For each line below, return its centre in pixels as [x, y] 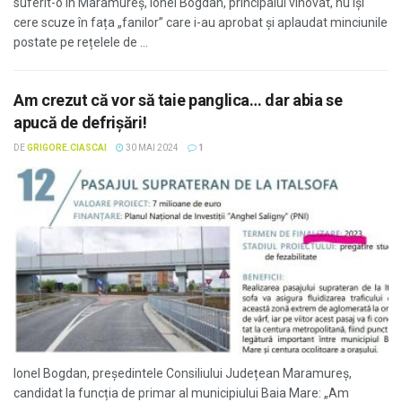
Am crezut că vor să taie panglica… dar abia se [178, 100]
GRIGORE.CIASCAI [67, 148]
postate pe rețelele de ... [81, 42]
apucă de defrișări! [80, 122]
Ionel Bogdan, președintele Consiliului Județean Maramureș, [183, 373]
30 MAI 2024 [151, 148]
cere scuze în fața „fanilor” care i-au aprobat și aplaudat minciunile [201, 22]
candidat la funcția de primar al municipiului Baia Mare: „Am [181, 393]
